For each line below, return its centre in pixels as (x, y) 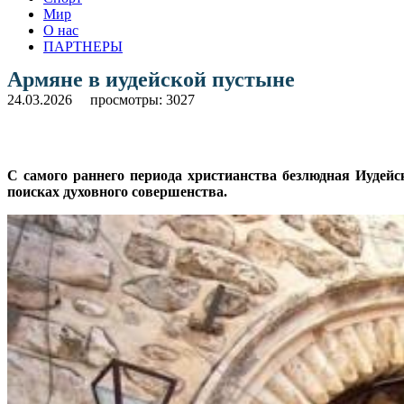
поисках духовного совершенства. (117, 191)
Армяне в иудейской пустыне (151, 79)
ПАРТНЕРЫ (83, 46)
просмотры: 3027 (142, 99)
